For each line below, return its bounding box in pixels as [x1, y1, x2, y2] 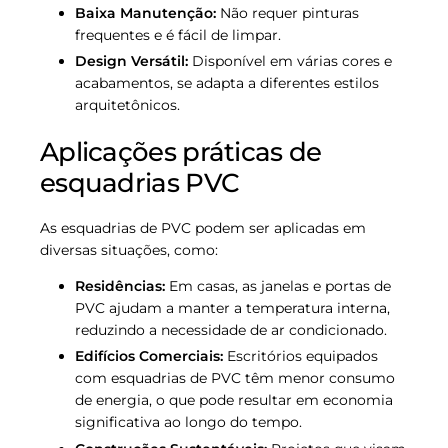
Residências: [75, 277, 165, 296]
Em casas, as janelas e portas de [165, 277, 391, 296]
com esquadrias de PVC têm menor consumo [75, 369, 395, 388]
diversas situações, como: [40, 241, 218, 260]
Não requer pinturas [216, 4, 359, 23]
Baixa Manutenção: [75, 4, 216, 23]
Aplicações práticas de [40, 136, 322, 169]
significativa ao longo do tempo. [75, 413, 302, 432]
